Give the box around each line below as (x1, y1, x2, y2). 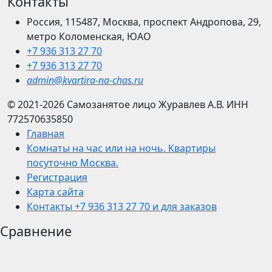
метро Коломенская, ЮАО (27, 30, 151, 44)
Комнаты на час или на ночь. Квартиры (27, 141, 216, 155)
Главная (27, 127, 64, 141)
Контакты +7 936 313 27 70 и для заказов (27, 200, 217, 214)
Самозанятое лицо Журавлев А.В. (67, 98, 226, 112)
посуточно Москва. (27, 156, 118, 170)
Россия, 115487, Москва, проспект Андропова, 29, (27, 15, 261, 29)
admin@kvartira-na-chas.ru (27, 73, 143, 87)
